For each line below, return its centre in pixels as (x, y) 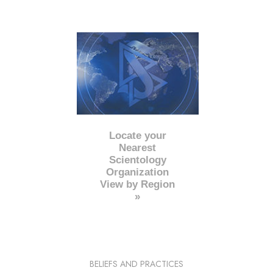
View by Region (138, 184)
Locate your (137, 135)
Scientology (137, 160)
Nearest (138, 147)
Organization (138, 172)
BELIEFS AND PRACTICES (136, 264)
